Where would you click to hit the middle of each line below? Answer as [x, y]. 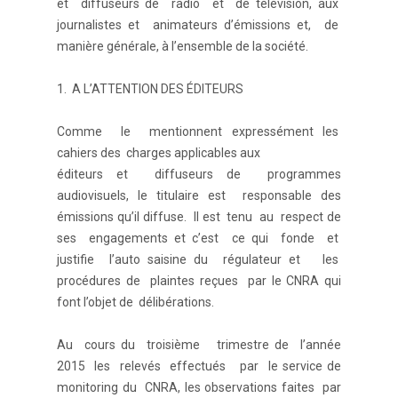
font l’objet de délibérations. [135, 302]
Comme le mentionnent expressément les [199, 132]
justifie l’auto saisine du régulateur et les [199, 260]
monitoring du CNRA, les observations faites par [199, 388]
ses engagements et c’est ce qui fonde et [199, 239]
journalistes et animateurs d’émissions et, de [199, 25]
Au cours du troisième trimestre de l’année [199, 345]
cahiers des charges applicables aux [159, 153]
